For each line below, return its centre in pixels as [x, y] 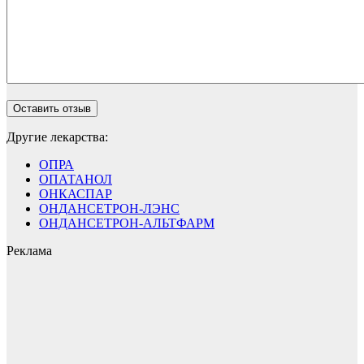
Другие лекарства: [57, 137]
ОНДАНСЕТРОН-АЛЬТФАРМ [127, 223]
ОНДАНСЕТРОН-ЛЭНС [109, 208]
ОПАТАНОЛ [76, 179]
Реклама [29, 251]
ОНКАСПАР [76, 194]
